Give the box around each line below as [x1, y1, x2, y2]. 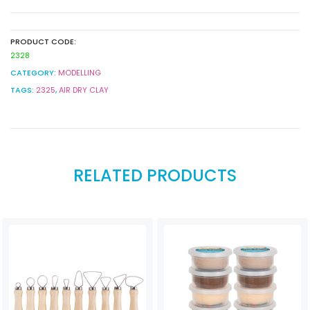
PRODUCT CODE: [10, 35, 76, 47]
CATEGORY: [10, 66, 58, 78]
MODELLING [58, 66, 101, 78]
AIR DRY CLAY [59, 84, 109, 95]
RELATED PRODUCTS [73, 163, 237, 187]
